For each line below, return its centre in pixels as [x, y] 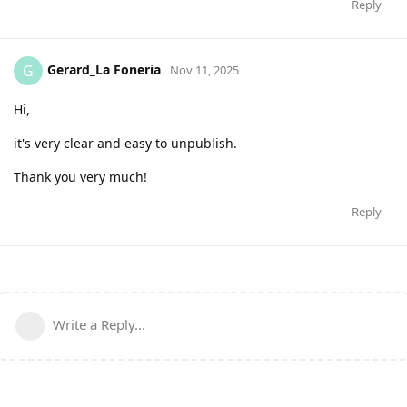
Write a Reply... [99, 325]
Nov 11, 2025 [204, 70]
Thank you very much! [80, 177]
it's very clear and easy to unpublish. [125, 144]
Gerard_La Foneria [104, 69]
